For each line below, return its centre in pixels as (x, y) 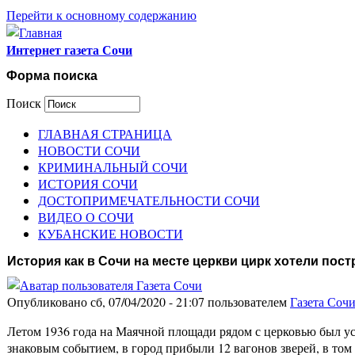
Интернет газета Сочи (69, 50)
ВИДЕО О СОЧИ (86, 216)
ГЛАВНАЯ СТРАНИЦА (105, 133)
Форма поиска (52, 76)
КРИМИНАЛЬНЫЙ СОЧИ (113, 166)
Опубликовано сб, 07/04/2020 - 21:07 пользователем (149, 302)
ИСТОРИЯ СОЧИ (88, 183)
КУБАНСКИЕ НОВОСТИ (111, 233)
